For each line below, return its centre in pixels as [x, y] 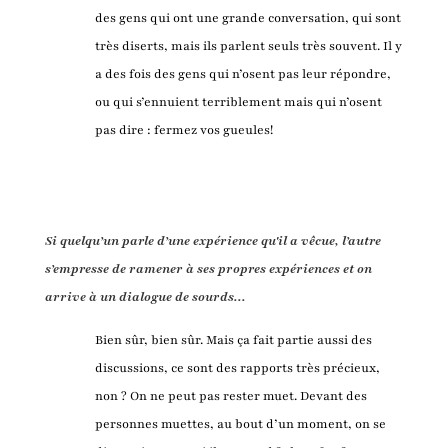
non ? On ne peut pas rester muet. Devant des [230, 395]
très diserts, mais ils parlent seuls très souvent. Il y [248, 45]
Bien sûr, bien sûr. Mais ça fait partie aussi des [233, 339]
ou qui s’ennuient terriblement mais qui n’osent [238, 101]
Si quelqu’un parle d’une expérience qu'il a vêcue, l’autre [212, 240]
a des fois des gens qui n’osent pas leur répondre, [242, 73]
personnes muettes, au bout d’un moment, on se [240, 423]
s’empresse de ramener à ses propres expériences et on [208, 268]
